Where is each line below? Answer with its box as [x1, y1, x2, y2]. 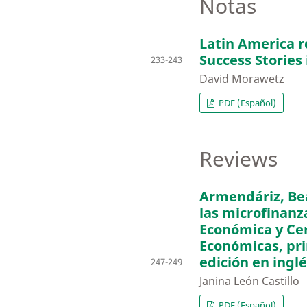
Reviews [199, 145, 278, 173]
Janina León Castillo [199, 273, 299, 289]
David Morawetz [199, 71, 284, 87]
